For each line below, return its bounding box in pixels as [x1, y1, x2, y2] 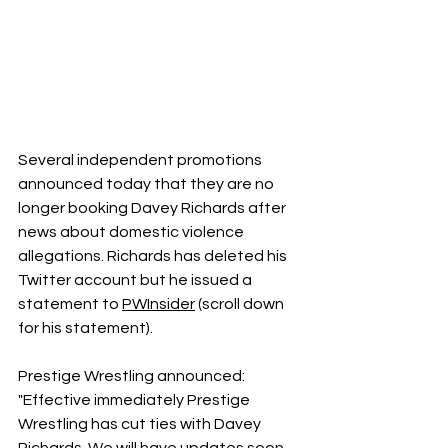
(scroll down [195, 296, 287, 312]
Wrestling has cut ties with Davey [18, 416, 264, 432]
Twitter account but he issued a [18, 272, 255, 288]
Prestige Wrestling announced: [18, 368, 245, 384]
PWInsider [122, 296, 195, 312]
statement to [18, 296, 122, 312]
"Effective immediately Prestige [18, 392, 253, 408]
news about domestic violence [18, 224, 247, 240]
